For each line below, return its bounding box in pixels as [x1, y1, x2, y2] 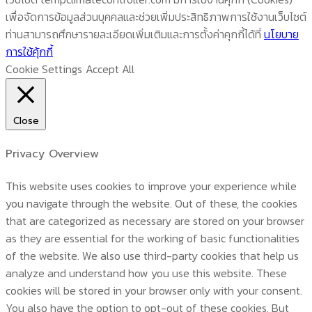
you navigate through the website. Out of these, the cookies [6, 194, 297, 212]
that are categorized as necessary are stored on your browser [6, 212, 304, 229]
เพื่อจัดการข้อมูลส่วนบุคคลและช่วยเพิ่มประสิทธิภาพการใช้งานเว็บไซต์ [6, 8, 306, 26]
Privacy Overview [6, 145, 99, 162]
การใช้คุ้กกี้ [6, 43, 53, 61]
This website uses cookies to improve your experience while [6, 177, 297, 194]
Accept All [86, 61, 134, 78]
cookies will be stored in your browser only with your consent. [6, 281, 302, 299]
